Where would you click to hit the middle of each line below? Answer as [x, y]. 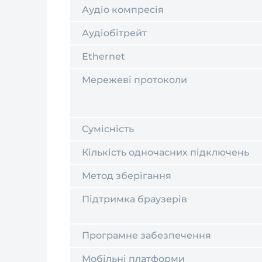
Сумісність [108, 129]
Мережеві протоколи [135, 80]
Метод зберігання [127, 176]
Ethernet [104, 56]
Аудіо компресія [123, 10]
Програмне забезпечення [146, 235]
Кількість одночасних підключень [166, 152]
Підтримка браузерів [135, 199]
